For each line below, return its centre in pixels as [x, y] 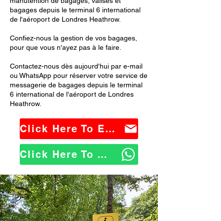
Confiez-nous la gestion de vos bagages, [74, 38]
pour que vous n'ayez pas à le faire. [66, 47]
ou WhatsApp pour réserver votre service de [79, 75]
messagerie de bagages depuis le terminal [76, 85]
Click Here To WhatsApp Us [102, 154]
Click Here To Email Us [110, 129]
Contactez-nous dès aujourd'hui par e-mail [76, 66]
